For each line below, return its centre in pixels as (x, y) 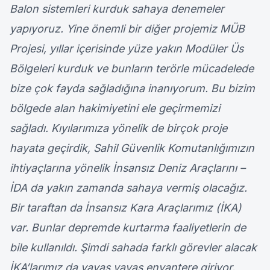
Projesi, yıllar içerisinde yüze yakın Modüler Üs (127, 49)
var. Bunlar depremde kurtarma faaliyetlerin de (128, 228)
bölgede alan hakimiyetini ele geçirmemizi (115, 108)
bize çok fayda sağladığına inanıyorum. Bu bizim (132, 89)
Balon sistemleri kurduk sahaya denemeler (117, 9)
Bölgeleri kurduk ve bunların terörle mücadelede (132, 69)
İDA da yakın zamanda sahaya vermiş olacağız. (128, 188)
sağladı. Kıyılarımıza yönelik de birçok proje (118, 128)
